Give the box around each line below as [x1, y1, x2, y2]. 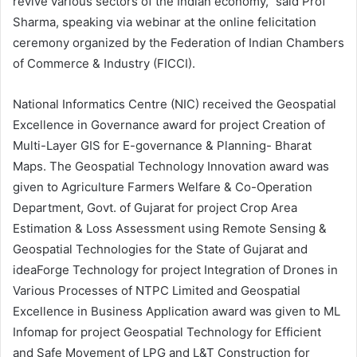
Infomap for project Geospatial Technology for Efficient [13, 324, 321, 340]
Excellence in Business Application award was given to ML [13, 304, 340, 320]
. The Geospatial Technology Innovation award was [43, 159, 329, 175]
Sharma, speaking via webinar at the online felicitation [13, 14, 316, 30]
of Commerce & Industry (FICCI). [13, 56, 195, 72]
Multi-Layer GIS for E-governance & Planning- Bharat [13, 138, 312, 154]
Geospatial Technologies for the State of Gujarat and [13, 241, 308, 257]
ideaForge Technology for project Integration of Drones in [13, 262, 338, 278]
